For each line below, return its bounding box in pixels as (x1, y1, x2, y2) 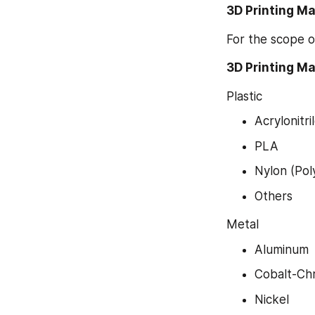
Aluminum (255, 242, 309, 257)
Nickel (255, 292, 289, 307)
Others (255, 188, 292, 203)
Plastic (226, 89, 262, 103)
